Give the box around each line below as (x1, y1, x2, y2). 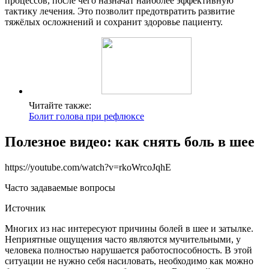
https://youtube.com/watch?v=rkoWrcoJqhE (5, 162, 171, 172)
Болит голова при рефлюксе (29, 111, 144, 122)
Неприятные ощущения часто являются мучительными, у (5, 234, 241, 244)
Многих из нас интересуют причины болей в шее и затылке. (5, 223, 253, 234)
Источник (5, 202, 46, 213)
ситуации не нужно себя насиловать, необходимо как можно (5, 255, 253, 266)
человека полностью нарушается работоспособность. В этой (5, 244, 252, 255)
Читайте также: (29, 100, 91, 111)
